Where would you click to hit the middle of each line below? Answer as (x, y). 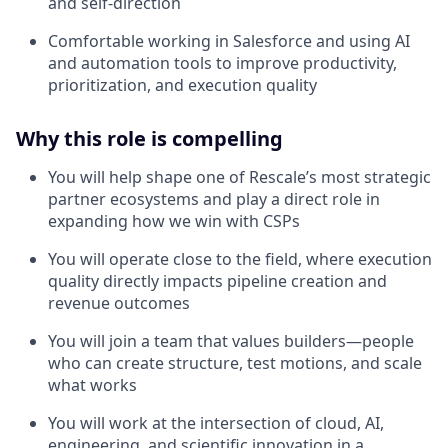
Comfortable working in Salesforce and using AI (229, 40)
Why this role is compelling (149, 138)
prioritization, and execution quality (182, 84)
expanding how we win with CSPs (174, 220)
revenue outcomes (119, 302)
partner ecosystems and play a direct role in (214, 198)
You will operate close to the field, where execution (240, 258)
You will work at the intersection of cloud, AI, (216, 422)
